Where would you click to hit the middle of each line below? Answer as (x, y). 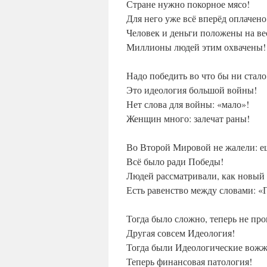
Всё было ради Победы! (175, 162)
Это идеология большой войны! (192, 90)
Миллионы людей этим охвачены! (196, 47)
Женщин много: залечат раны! (188, 119)
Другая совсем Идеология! (181, 233)
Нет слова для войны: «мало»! (188, 104)
